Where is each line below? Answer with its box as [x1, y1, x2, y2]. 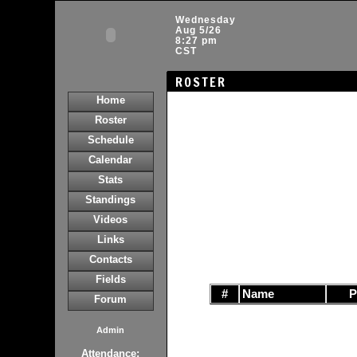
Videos [93, 214, 127, 226]
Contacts [88, 253, 132, 265]
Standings [85, 194, 135, 206]
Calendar [88, 154, 132, 166]
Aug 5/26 [175, 25, 222, 36]
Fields [95, 273, 126, 285]
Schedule [87, 134, 134, 146]
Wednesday [175, 14, 236, 25]
